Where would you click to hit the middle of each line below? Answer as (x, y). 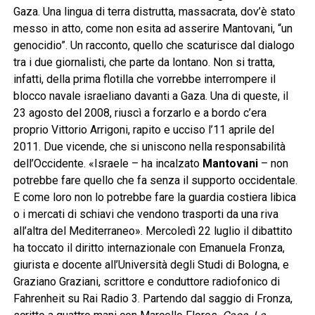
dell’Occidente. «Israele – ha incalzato (108, 164)
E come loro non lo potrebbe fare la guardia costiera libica (154, 198)
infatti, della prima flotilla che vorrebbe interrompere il (144, 79)
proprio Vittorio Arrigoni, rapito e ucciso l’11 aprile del (143, 130)
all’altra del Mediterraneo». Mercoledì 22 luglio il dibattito (153, 231)
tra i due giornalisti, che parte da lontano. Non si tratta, (144, 63)
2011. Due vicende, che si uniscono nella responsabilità (149, 147)
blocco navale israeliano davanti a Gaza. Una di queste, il (150, 96)
